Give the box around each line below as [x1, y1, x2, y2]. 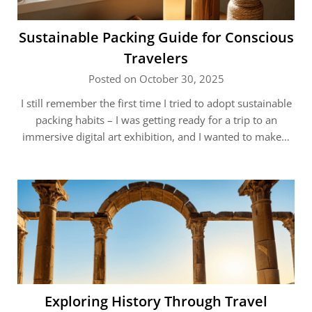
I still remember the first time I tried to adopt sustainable [20, 96, 292, 110]
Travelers [124, 49, 188, 68]
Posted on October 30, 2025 [88, 72, 224, 86]
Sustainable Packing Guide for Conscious [18, 28, 294, 47]
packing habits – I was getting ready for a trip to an [35, 113, 277, 127]
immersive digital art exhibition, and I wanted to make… [22, 130, 290, 143]
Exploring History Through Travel [45, 292, 267, 311]
